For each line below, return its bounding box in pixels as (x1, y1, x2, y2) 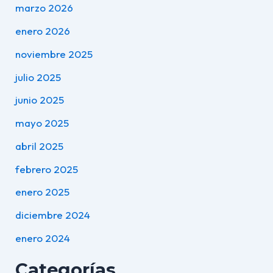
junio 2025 (15, 93, 64, 107)
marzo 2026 (15, 1, 73, 15)
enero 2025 (15, 185, 69, 199)
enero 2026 (15, 24, 70, 38)
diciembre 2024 (15, 208, 90, 222)
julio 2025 (15, 70, 61, 83)
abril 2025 (15, 139, 63, 152)
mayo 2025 (15, 116, 69, 130)
